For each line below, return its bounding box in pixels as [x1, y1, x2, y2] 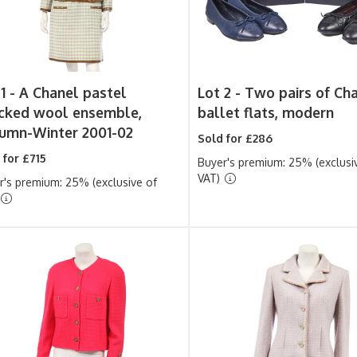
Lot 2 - [198, 84, 245, 101]
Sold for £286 [198, 131, 273, 145]
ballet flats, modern [198, 104, 335, 121]
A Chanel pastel [18, 84, 127, 101]
